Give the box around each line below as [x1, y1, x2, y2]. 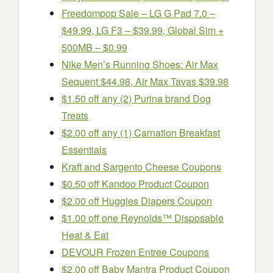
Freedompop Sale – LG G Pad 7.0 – [62, 6, 215, 21]
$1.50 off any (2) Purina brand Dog [62, 91, 211, 106]
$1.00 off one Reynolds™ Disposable [62, 211, 224, 225]
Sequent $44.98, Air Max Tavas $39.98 [62, 74, 229, 89]
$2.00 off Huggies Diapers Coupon [62, 194, 212, 208]
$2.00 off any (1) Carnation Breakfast [62, 126, 220, 140]
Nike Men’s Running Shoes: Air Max [62, 57, 218, 72]
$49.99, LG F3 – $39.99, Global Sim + [62, 23, 224, 38]
